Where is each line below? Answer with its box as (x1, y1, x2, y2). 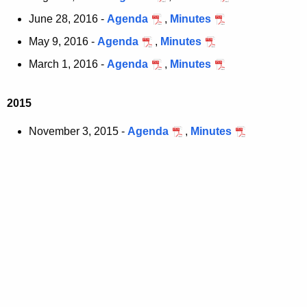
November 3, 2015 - (29, 125, 127, 138)
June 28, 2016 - (29, 13, 107, 25)
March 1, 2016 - (29, 58, 107, 71)
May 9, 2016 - (29, 36, 97, 48)
